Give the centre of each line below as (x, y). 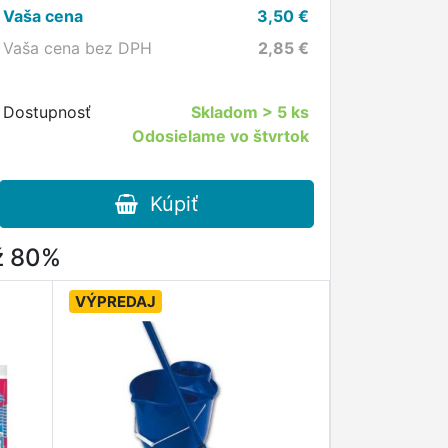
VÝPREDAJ (115, 301)
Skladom (226, 112)
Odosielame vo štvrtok (220, 136)
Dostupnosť (47, 112)
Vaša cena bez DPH (78, 48)
